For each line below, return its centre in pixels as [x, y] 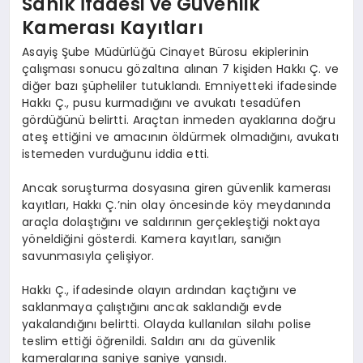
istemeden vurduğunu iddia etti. [116, 154]
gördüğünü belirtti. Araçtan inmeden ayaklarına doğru [179, 120]
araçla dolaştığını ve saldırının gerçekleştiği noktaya [171, 222]
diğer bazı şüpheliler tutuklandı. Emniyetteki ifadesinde [180, 85]
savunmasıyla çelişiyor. [88, 256]
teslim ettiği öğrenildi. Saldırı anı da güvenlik [149, 341]
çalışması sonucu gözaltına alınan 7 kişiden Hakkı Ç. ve [181, 68]
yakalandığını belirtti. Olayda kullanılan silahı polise [167, 324]
